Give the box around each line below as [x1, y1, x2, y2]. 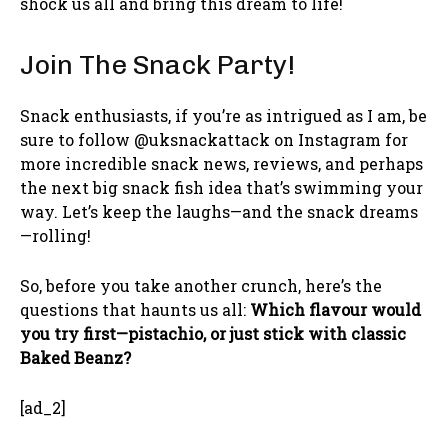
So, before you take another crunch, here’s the [20, 275, 382, 297]
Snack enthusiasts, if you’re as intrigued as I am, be [20, 105, 427, 127]
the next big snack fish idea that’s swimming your [20, 177, 423, 199]
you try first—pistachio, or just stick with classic [20, 323, 406, 345]
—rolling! [20, 225, 91, 247]
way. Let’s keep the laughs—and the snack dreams [20, 201, 418, 223]
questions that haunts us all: [20, 299, 250, 321]
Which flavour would [250, 299, 421, 321]
